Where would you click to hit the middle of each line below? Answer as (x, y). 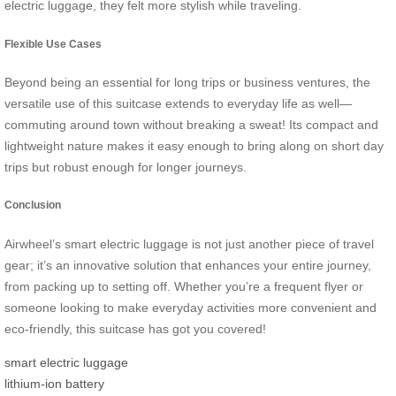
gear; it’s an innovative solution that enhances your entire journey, (188, 265)
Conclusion (33, 205)
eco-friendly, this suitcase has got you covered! (135, 328)
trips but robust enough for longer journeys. (126, 167)
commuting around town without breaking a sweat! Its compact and (191, 124)
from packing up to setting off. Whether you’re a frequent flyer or (184, 286)
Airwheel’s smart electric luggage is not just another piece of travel (189, 244)
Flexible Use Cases (53, 43)
